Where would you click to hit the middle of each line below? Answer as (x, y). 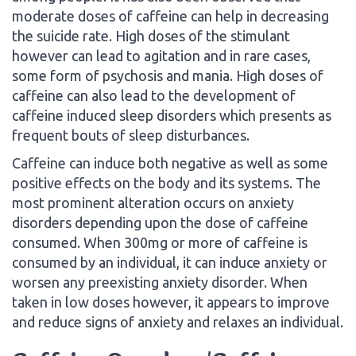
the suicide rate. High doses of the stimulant (151, 35)
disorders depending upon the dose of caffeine (160, 222)
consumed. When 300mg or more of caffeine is (160, 242)
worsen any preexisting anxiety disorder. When (160, 282)
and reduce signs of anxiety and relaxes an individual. (178, 321)
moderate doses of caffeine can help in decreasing (170, 15)
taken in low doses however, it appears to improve (171, 302)
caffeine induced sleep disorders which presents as (172, 115)
